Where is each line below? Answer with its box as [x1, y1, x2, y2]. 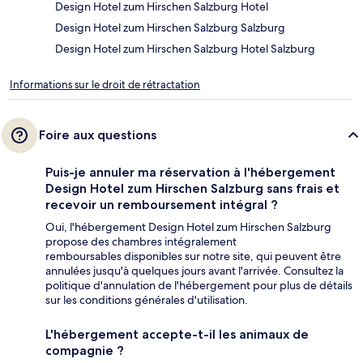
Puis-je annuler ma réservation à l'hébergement [45, 164, 335, 180]
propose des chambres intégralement [45, 233, 237, 249]
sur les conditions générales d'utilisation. [45, 292, 248, 307]
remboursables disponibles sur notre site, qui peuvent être [45, 248, 341, 263]
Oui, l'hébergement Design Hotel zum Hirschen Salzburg [45, 219, 331, 234]
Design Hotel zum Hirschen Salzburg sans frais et [45, 180, 340, 196]
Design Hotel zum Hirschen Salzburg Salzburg [55, 19, 285, 35]
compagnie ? [45, 342, 124, 358]
